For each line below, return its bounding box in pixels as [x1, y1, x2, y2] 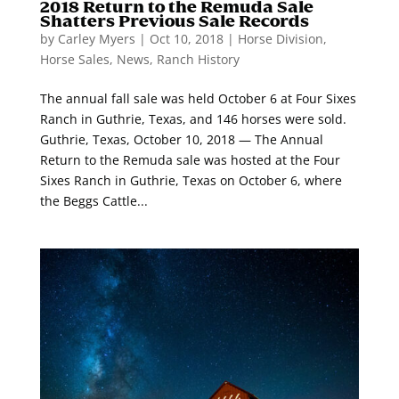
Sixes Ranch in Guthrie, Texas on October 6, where [39, 171, 342, 189]
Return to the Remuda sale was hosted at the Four [39, 151, 340, 168]
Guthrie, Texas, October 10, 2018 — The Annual [39, 130, 323, 148]
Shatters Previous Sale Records [39, 12, 309, 29]
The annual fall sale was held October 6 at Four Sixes [39, 89, 356, 107]
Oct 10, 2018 [149, 29, 224, 47]
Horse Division [237, 29, 323, 47]
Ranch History [156, 50, 240, 68]
